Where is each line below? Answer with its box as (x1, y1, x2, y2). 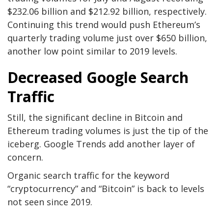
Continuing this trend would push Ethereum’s (7, 18, 200, 30)
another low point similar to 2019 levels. (7, 45, 177, 57)
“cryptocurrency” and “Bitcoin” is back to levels (7, 182, 204, 194)
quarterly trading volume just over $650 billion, (7, 31, 207, 44)
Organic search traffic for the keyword (7, 169, 169, 181)
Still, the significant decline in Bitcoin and (7, 111, 183, 123)
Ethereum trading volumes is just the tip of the (7, 124, 208, 137)
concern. (7, 151, 43, 163)
